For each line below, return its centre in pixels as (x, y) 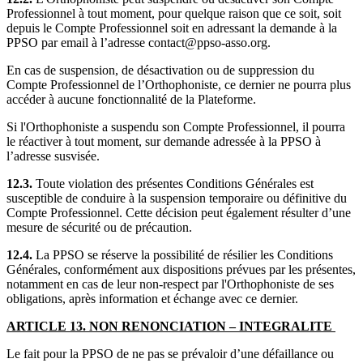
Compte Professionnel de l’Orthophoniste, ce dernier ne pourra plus (179, 84)
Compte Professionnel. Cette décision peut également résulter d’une (179, 212)
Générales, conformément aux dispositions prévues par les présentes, (181, 269)
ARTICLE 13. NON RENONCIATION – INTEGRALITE (171, 326)
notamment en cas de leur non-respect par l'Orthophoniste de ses (170, 284)
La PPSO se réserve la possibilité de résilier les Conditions (183, 254)
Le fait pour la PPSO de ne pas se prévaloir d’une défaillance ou (170, 353)
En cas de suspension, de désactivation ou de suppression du (160, 70)
